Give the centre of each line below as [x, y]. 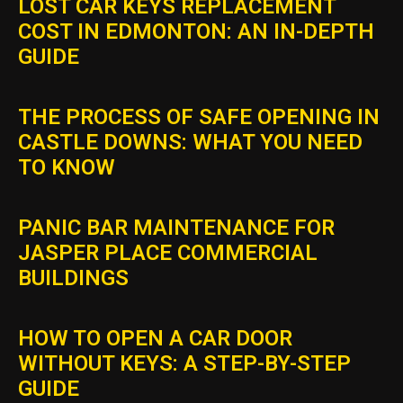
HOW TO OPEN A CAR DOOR [155, 339]
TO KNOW [67, 168]
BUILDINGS [73, 278]
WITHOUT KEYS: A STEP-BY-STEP [184, 364]
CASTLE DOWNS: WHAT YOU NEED [190, 143]
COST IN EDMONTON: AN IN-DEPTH [196, 32]
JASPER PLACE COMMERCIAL [168, 253]
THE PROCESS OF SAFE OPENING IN [199, 117]
